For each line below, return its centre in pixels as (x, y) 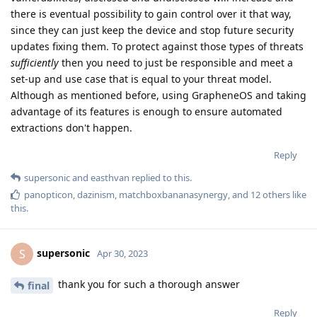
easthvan (110, 178)
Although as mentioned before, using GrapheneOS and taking (158, 96)
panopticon (48, 195)
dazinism (96, 195)
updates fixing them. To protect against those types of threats (157, 47)
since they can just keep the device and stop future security (152, 30)
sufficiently (35, 63)
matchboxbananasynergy (173, 195)
